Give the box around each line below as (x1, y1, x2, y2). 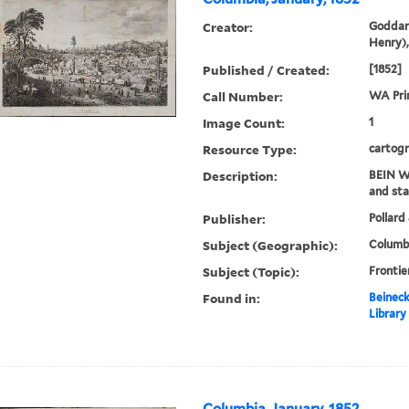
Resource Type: (203, 141, 298, 159)
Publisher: (203, 210, 267, 228)
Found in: (203, 289, 261, 308)
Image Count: (203, 114, 286, 132)
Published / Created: (203, 61, 330, 79)
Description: (203, 167, 278, 185)
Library (368, 307, 406, 321)
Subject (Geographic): (203, 236, 339, 255)
